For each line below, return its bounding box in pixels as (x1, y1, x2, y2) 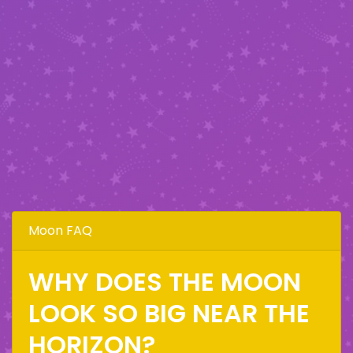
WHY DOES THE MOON (28, 263, 301, 299)
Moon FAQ (28, 221, 92, 240)
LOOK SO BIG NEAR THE (28, 295, 310, 331)
